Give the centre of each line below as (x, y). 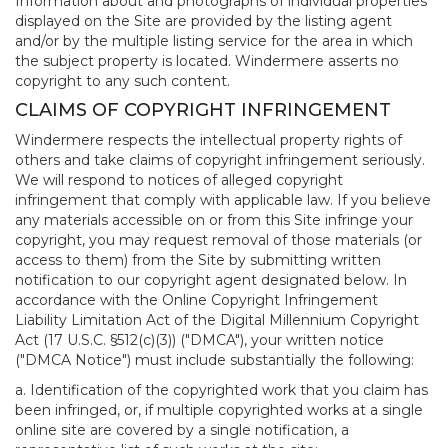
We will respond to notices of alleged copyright (179, 180)
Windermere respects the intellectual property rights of (208, 140)
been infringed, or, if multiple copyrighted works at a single (219, 410)
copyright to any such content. (122, 81)
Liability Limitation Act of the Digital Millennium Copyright (217, 320)
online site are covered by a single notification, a (182, 430)
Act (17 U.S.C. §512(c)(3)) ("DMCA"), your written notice (199, 340)
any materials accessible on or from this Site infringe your (214, 220)
